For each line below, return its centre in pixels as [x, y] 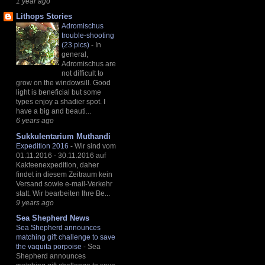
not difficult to [83, 74]
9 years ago [35, 202]
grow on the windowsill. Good [63, 83]
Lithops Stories [44, 17]
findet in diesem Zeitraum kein [64, 174]
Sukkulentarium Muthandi [63, 136]
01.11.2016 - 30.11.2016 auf [61, 155]
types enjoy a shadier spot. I [61, 102]
